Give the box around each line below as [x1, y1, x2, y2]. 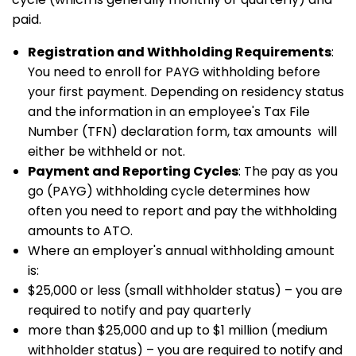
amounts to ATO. [28, 222, 133, 240]
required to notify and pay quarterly [28, 301, 251, 319]
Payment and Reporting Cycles [28, 162, 238, 180]
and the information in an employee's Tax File [28, 103, 310, 121]
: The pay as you [238, 162, 338, 180]
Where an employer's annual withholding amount [28, 242, 335, 260]
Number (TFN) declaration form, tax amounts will [28, 122, 337, 141]
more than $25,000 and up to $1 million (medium [28, 321, 327, 339]
